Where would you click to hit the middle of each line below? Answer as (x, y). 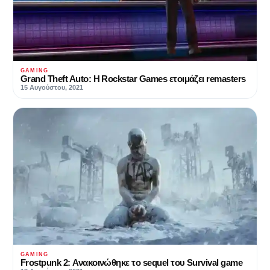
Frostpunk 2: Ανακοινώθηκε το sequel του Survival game (132, 263)
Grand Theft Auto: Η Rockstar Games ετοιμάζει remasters (133, 79)
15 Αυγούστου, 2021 (52, 88)
